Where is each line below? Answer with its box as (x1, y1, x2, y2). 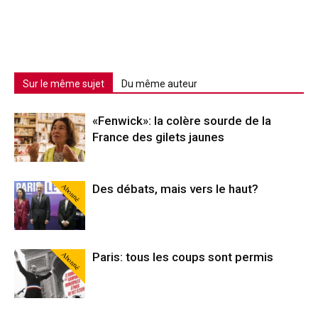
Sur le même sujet (23, 78, 104, 90)
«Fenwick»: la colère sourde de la (92, 114, 271, 128)
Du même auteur (121, 78, 197, 90)
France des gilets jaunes (92, 130, 224, 145)
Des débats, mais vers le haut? (92, 182, 258, 197)
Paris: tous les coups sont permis (92, 250, 273, 265)
